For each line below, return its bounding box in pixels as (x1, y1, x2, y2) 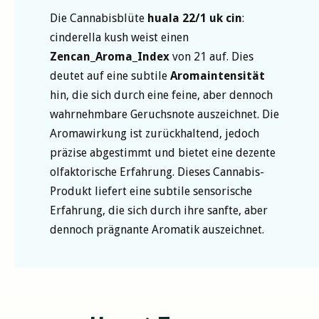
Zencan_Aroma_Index (50, 49, 169, 63)
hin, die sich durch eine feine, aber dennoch (50, 88, 273, 102)
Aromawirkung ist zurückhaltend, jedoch (50, 126, 259, 140)
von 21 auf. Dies (169, 49, 253, 63)
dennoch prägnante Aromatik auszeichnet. (50, 222, 264, 236)
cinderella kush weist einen (50, 30, 189, 44)
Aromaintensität (170, 68, 265, 83)
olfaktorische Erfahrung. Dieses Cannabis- (50, 164, 264, 179)
